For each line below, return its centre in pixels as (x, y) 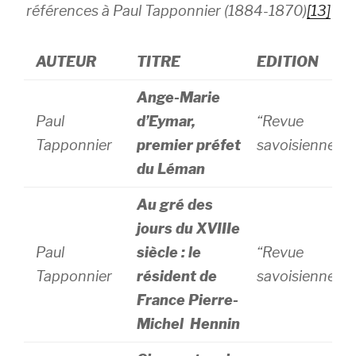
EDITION (288, 62)
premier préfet (189, 145)
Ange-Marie (179, 97)
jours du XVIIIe (189, 228)
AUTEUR (66, 62)
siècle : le (169, 252)
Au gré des (175, 205)
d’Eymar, (166, 121)
